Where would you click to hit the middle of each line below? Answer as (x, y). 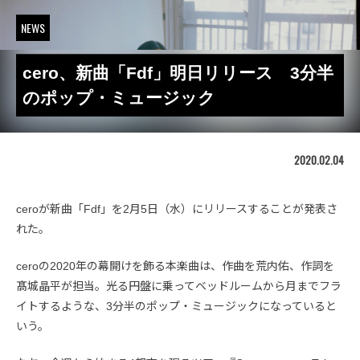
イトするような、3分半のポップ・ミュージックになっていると (176, 307)
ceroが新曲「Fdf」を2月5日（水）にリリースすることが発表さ (177, 209)
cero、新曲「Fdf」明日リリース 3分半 (178, 73)
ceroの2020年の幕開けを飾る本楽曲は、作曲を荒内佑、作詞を (175, 266)
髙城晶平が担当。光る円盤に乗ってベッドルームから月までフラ (179, 286)
